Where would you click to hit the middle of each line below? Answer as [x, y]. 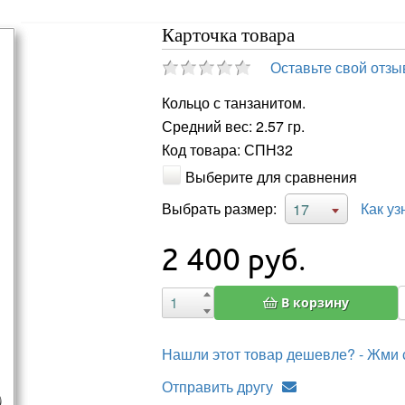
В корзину [313, 302]
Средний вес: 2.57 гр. [233, 127]
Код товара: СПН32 [227, 150]
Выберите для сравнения [271, 176]
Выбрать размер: [219, 208]
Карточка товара [228, 35]
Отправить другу [217, 386]
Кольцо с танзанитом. [233, 103]
